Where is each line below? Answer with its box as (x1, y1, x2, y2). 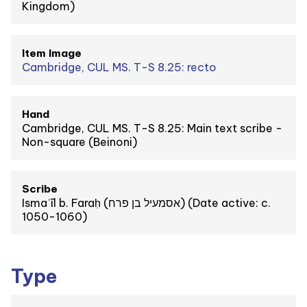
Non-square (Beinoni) (22, 134, 137, 149)
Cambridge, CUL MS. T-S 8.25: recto (22, 60, 217, 74)
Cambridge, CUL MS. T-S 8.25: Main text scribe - (22, 121, 282, 135)
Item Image (22, 46, 82, 60)
